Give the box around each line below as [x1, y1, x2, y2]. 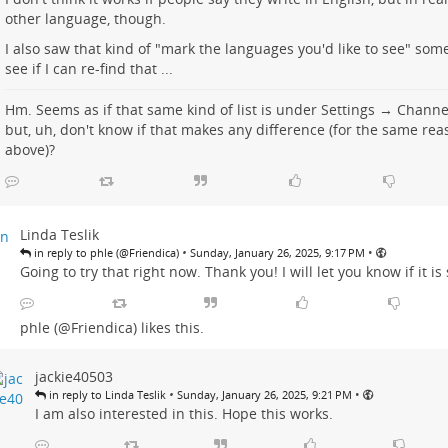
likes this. [136, 318, 204, 338]
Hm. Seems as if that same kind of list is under [4, 100, 321, 120]
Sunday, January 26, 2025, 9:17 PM [189, 245, 365, 261]
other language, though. [4, 9, 166, 29]
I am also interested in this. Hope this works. [34, 404, 333, 424]
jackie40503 [34, 367, 113, 387]
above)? [4, 140, 55, 160]
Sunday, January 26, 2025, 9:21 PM [176, 387, 352, 403]
